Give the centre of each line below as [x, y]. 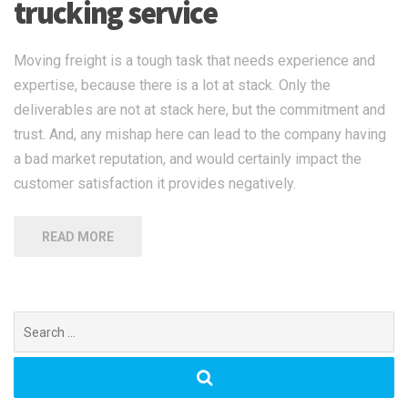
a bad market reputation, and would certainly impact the [188, 159]
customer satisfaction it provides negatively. [155, 184]
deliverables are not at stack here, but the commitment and [199, 110]
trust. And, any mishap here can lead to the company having [200, 135]
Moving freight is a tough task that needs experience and [194, 61]
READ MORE [78, 237]
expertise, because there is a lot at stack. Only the [172, 86]
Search [34, 321]
